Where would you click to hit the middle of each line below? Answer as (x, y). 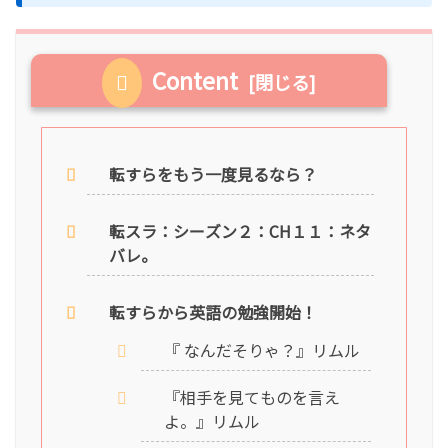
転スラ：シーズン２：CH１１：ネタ (240, 230)
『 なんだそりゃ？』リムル (261, 349)
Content (195, 80)
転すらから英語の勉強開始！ (213, 311)
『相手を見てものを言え (251, 397)
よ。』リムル (211, 421)
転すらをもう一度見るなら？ (213, 173)
